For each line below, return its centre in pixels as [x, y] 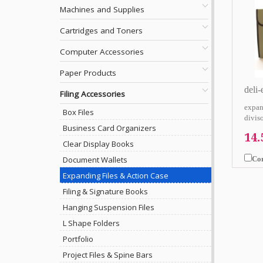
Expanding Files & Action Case [116, 176]
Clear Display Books [98, 144]
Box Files [78, 112]
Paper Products [88, 73]
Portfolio [78, 239]
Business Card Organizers [109, 128]
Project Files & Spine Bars [108, 255]
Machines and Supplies [102, 9]
